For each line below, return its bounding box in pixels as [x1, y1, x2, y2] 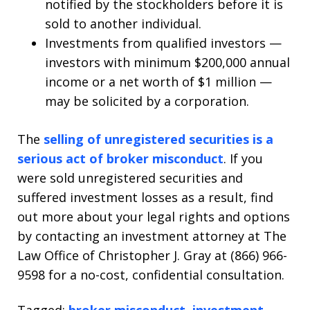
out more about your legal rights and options [17, 208, 290, 225]
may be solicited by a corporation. [45, 93, 249, 109]
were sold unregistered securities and [17, 170, 243, 186]
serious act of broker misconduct [17, 150, 224, 167]
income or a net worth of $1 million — [45, 73, 272, 90]
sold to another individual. [45, 15, 201, 32]
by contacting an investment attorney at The [17, 228, 286, 244]
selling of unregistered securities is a [44, 131, 273, 147]
